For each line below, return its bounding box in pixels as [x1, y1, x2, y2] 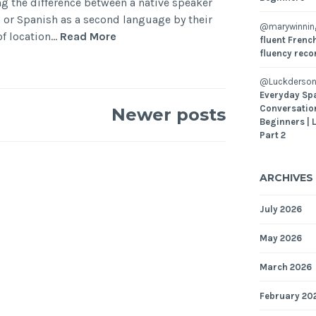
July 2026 [259, 204, 302, 215]
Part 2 [259, 130, 286, 141]
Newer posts [111, 104, 226, 125]
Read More [60, 29, 117, 43]
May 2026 [259, 233, 302, 244]
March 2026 [259, 261, 312, 272]
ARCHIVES [259, 171, 313, 184]
